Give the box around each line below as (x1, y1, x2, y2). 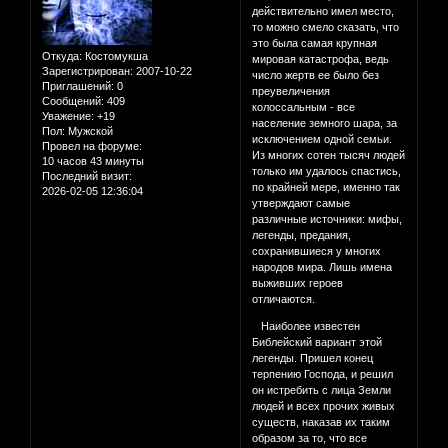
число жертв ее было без (252, 69, 380, 82)
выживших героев (252, 277, 344, 290)
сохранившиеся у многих (252, 245, 382, 258)
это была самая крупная (252, 37, 378, 50)
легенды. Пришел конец (252, 352, 374, 365)
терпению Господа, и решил (252, 368, 394, 381)
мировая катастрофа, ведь (252, 53, 390, 66)
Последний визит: (42, 170, 132, 183)
